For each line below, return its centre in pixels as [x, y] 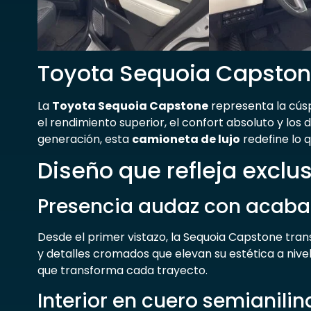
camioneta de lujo [186, 139]
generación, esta [84, 139]
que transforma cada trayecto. [122, 271]
